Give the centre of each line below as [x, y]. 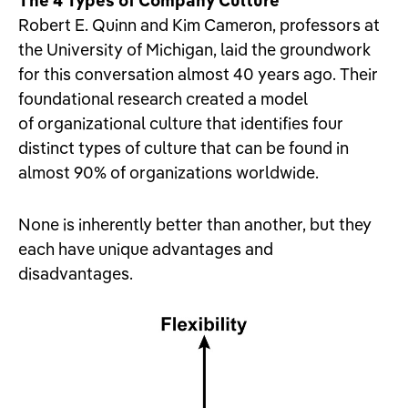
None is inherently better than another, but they [195, 224]
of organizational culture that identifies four [181, 123]
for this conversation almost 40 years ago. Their [198, 74]
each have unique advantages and [146, 249]
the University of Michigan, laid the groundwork [194, 50]
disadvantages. [76, 274]
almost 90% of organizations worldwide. [168, 173]
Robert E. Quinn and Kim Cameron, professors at [199, 25]
